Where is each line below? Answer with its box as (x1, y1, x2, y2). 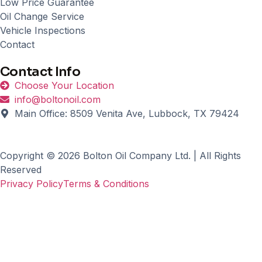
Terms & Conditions (63, 178, 149, 190)
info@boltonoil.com (15, 94, 101, 106)
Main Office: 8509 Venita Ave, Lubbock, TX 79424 (15, 108, 239, 120)
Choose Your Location (15, 80, 114, 92)
